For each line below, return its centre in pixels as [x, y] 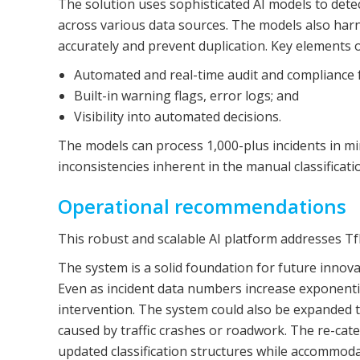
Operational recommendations [202, 206]
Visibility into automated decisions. [178, 117]
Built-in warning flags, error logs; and [186, 96]
